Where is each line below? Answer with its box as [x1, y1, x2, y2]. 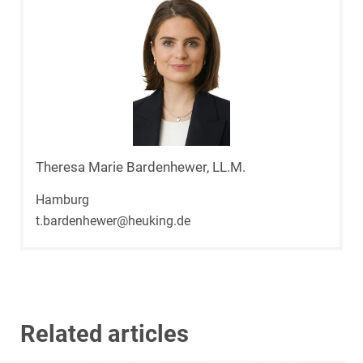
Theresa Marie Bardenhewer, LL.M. [36, 159, 246, 175]
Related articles [20, 320, 189, 348]
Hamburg [36, 191, 89, 207]
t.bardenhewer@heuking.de [36, 212, 190, 228]
